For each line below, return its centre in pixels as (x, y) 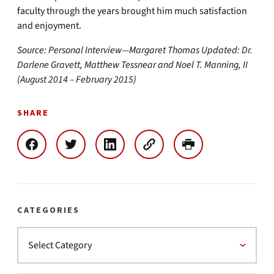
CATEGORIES (48, 210)
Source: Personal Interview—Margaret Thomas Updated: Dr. (135, 50)
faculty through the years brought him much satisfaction (132, 11)
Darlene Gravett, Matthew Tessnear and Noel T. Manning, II (132, 65)
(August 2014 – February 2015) (77, 80)
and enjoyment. (49, 26)
